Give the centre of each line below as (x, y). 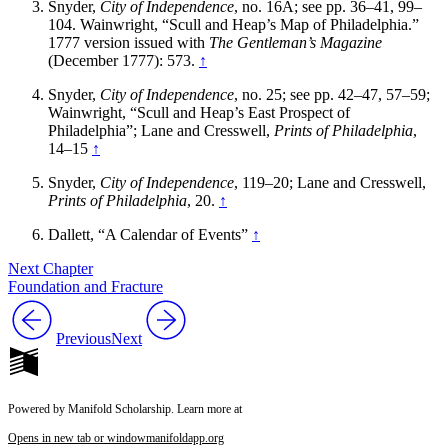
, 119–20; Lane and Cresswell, (330, 182)
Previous (83, 338)
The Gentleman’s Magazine (295, 42)
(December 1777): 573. (123, 60)
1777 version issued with (128, 42)
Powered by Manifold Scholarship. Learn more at (125, 408)
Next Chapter (50, 268)
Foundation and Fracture (85, 286)
